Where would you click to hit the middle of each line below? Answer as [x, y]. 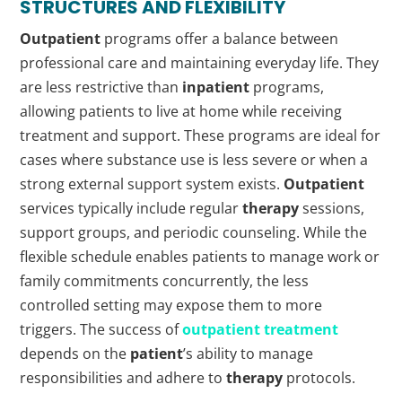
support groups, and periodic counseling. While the [194, 233]
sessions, [332, 209]
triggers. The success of [101, 330]
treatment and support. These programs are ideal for [201, 136]
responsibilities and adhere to [123, 378]
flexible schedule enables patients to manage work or [200, 257]
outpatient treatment [261, 330]
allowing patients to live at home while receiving [181, 112]
